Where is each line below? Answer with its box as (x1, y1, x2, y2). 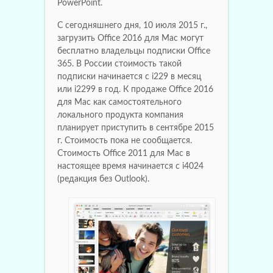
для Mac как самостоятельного (57, 97, 182, 107)
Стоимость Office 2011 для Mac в (57, 149, 190, 158)
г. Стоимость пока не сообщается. (57, 136, 192, 145)
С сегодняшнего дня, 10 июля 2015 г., (57, 21, 207, 30)
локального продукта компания (57, 110, 183, 119)
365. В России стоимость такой (57, 59, 182, 68)
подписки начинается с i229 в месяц (57, 72, 201, 81)
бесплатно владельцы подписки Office (57, 46, 210, 55)
